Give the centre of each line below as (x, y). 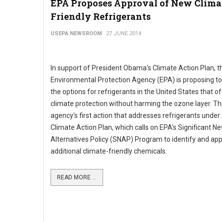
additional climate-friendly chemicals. (109, 151)
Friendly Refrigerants (101, 16)
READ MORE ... (77, 177)
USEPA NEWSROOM (76, 33)
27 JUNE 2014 (124, 33)
